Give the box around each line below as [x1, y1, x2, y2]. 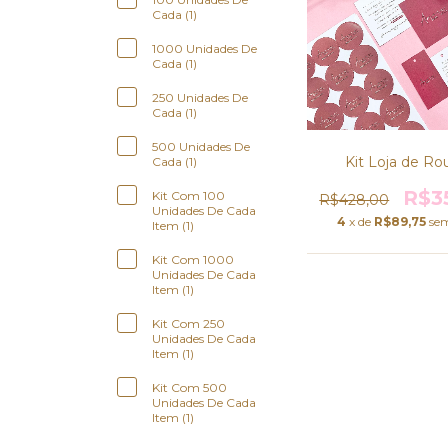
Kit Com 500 [152, 380, 227, 395]
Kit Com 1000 [152, 252, 234, 267]
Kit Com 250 [152, 316, 225, 331]
